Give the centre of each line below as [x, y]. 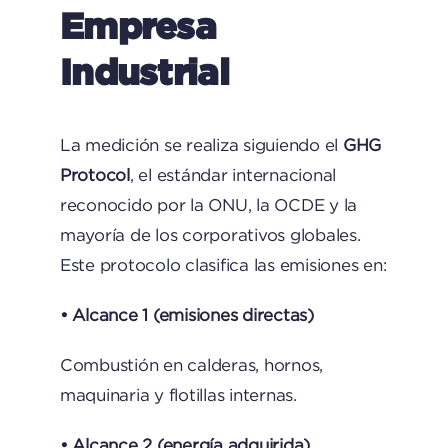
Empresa [137, 25]
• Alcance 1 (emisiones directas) [186, 315]
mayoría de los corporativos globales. [210, 235]
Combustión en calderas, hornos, [191, 365]
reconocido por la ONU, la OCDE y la [208, 205]
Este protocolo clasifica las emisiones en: [223, 265]
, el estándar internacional [233, 175]
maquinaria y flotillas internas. [178, 395]
